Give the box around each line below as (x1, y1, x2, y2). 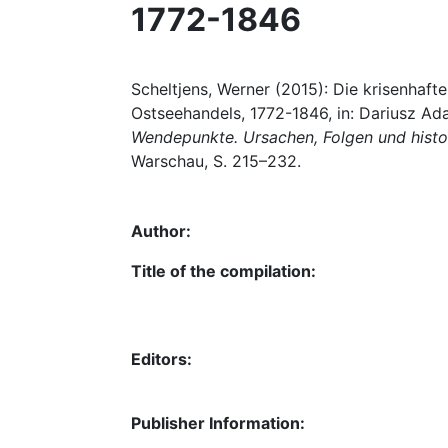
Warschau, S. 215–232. (131, 151, 301, 171)
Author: (131, 221, 191, 241)
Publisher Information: (131, 413, 305, 433)
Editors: (131, 349, 192, 369)
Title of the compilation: (131, 261, 316, 281)
